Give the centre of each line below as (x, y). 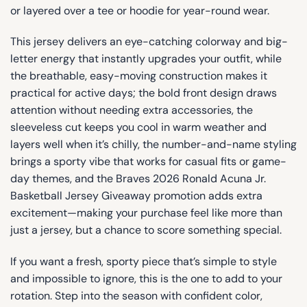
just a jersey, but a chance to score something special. (146, 230)
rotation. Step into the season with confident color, (136, 296)
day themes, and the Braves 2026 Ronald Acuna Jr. (138, 179)
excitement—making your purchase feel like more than (146, 213)
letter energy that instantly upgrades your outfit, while (146, 59)
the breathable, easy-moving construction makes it (139, 76)
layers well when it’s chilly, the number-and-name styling (153, 145)
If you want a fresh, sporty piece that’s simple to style (144, 262)
